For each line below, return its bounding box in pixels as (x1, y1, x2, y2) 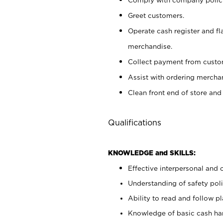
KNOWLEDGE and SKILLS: (108, 149, 196, 156)
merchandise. (128, 42, 172, 50)
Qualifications (108, 117, 161, 127)
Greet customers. (128, 11, 184, 19)
